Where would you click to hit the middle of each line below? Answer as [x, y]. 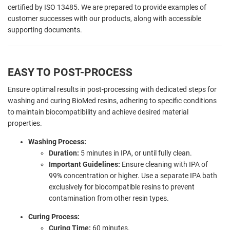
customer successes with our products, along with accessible [104, 18]
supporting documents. [45, 30]
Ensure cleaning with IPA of [165, 164]
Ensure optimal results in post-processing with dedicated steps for [112, 89]
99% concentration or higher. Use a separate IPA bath [133, 175]
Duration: [64, 153]
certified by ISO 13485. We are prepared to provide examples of [107, 7]
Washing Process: [57, 141]
